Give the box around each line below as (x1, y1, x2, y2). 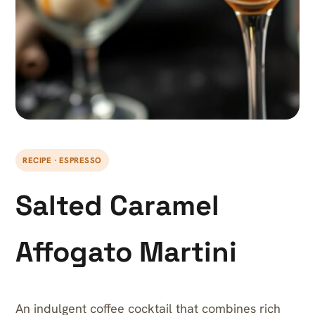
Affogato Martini (15, 234, 237, 270)
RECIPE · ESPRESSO (22, 155, 102, 165)
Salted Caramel (15, 188, 219, 224)
